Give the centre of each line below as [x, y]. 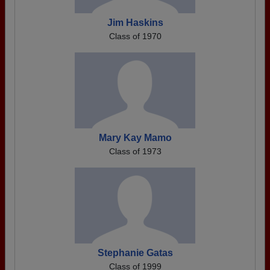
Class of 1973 [135, 151]
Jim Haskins [135, 23]
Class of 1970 [135, 36]
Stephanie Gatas [135, 253]
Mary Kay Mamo [135, 138]
